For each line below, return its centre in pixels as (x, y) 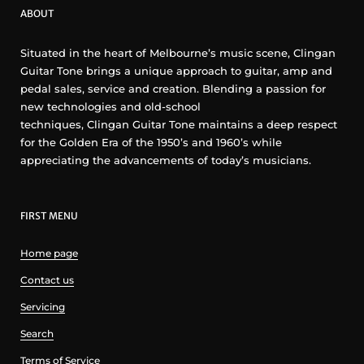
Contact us (47, 279)
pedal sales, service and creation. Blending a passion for (173, 88)
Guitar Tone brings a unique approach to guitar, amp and (176, 70)
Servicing (43, 306)
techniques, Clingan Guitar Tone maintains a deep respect (179, 124)
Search (37, 333)
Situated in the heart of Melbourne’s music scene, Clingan (178, 52)
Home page (49, 253)
